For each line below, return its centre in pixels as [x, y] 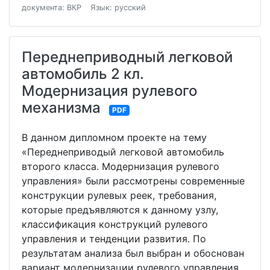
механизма [61, 108]
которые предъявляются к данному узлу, [120, 210]
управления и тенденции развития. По [114, 239]
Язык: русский [118, 8]
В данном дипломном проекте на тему [114, 138]
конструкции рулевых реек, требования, [119, 196]
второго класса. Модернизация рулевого [121, 167]
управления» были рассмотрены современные [133, 181]
